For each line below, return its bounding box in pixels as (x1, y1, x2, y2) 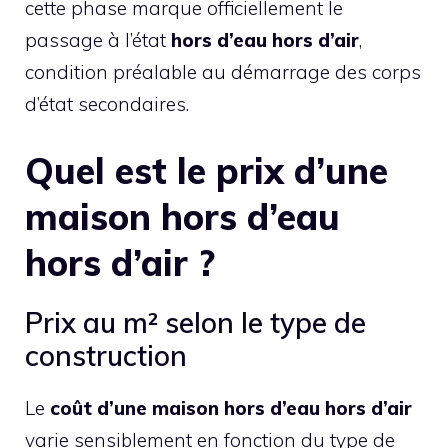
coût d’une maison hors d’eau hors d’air (50, 396, 412, 421)
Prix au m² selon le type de (25, 305, 366, 341)
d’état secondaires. (25, 91, 189, 116)
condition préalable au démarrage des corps (25, 59, 421, 84)
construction (25, 338, 187, 374)
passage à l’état (25, 27, 171, 52)
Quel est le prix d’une (25, 148, 388, 194)
